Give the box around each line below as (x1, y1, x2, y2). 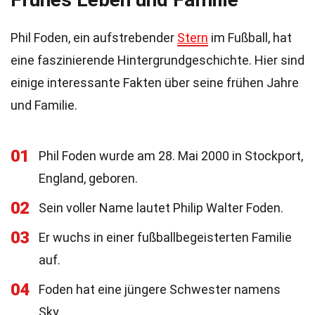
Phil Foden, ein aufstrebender (11, 30, 177, 45)
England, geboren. (39, 171, 138, 186)
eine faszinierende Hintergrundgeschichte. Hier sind (11, 53, 304, 67)
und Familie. (11, 98, 77, 112)
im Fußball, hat (208, 30, 292, 45)
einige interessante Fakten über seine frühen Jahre (11, 75, 299, 90)
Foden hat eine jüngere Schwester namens (39, 282, 281, 297)
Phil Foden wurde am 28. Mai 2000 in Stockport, (39, 148, 303, 163)
